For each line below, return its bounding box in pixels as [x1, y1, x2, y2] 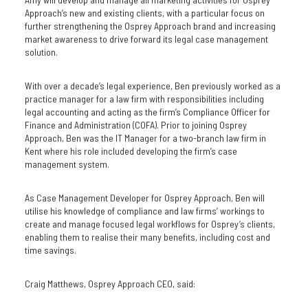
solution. [24, 46, 58, 58]
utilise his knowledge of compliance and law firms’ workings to [24, 205, 265, 217]
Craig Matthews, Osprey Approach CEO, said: [24, 278, 195, 289]
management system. [24, 158, 109, 170]
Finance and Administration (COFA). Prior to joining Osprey [24, 119, 247, 131]
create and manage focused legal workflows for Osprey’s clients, [24, 218, 275, 230]
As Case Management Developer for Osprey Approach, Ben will [24, 192, 265, 203]
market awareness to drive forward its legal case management [24, 33, 268, 45]
